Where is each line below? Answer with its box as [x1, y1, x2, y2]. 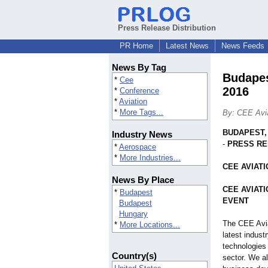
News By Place [112, 175, 174, 185]
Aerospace [119, 142, 156, 152]
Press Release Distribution [118, 23, 216, 32]
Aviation [119, 97, 147, 106]
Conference [120, 86, 159, 96]
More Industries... [120, 153, 181, 163]
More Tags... [120, 108, 163, 117]
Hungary [119, 209, 148, 219]
